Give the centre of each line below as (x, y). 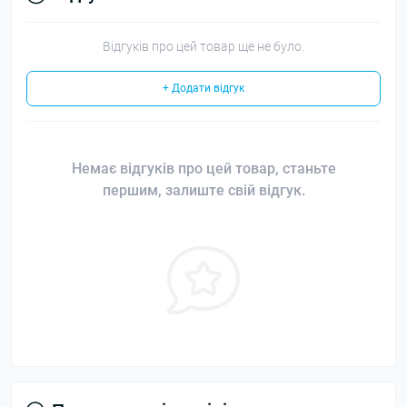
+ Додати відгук (203, 88)
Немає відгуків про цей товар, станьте (203, 169)
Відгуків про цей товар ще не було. (203, 46)
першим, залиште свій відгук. (203, 190)
